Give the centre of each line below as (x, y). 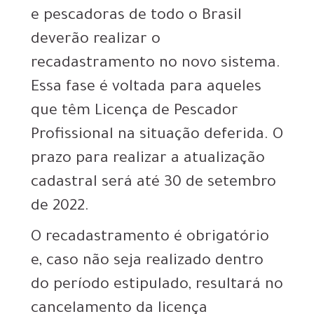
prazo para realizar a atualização (148, 160)
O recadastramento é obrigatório (150, 239)
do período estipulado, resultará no (157, 286)
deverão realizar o (96, 41)
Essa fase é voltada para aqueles (146, 89)
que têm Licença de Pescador (135, 112)
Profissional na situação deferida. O (157, 136)
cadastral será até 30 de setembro (153, 184)
